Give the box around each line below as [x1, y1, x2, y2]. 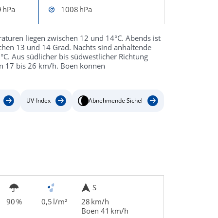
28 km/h [81, 196, 109, 206]
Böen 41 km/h [81, 205, 128, 216]
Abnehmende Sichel [88, 96, 143, 105]
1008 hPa [60, 4, 92, 14]
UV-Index [26, 96, 51, 105]
